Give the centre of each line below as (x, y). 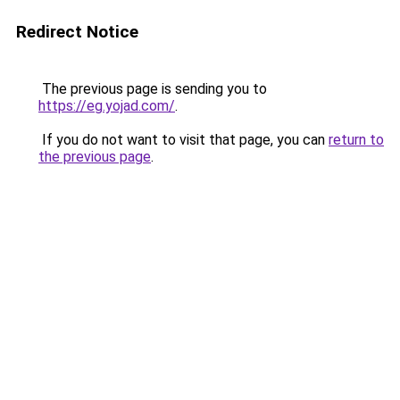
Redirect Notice (77, 32)
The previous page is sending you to (153, 89)
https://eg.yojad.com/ (107, 106)
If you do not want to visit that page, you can (183, 140)
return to (356, 140)
